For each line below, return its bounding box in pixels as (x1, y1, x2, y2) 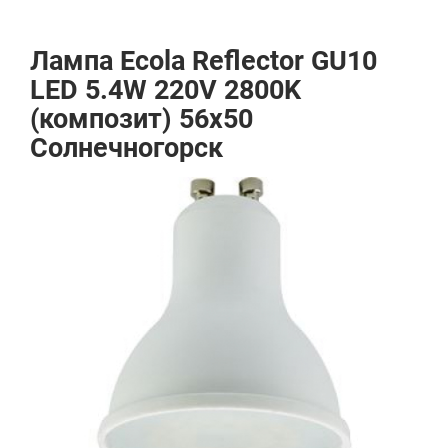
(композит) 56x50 (30, 103, 253, 135)
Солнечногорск (30, 132, 223, 164)
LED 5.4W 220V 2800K (30, 74, 301, 106)
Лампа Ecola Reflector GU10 (30, 45, 377, 77)
